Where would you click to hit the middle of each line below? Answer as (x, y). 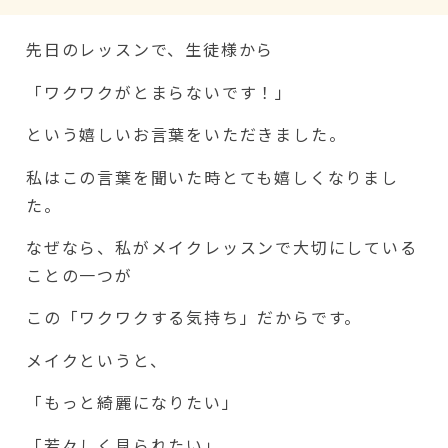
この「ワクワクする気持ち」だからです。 (194, 317)
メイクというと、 (97, 359)
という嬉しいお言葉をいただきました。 (186, 134)
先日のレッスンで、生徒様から (150, 49)
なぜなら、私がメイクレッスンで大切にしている (222, 246)
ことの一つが (79, 274)
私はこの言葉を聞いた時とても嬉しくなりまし (212, 176)
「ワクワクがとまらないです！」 (159, 91)
